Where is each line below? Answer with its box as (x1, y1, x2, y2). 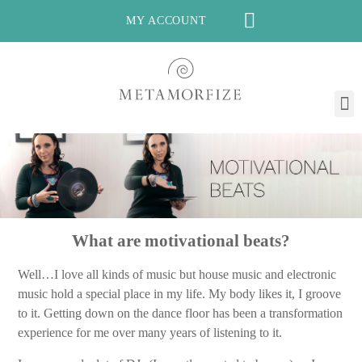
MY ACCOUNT (126, 15, 207, 27)
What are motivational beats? (72, 230, 290, 250)
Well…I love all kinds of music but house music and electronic (18, 267, 337, 282)
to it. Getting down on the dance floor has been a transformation (18, 306, 343, 321)
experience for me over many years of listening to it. (18, 326, 283, 340)
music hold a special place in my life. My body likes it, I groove (18, 287, 342, 301)
